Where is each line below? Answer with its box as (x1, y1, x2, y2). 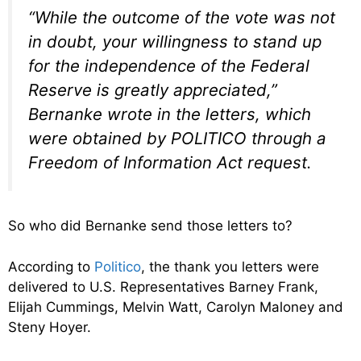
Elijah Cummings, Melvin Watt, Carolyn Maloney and (8, 298, 343, 315)
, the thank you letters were (141, 258, 319, 275)
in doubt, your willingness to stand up (28, 31, 322, 52)
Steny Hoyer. (8, 318, 91, 335)
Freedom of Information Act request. (28, 152, 312, 173)
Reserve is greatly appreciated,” (28, 80, 277, 101)
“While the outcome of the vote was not (28, 7, 335, 28)
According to (8, 258, 94, 275)
